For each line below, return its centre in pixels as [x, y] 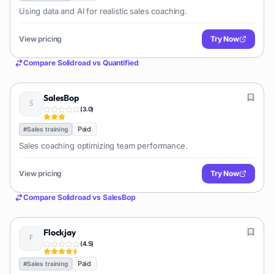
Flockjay [60, 232]
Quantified [120, 63]
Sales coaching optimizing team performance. [103, 146]
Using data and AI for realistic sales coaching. [103, 11]
